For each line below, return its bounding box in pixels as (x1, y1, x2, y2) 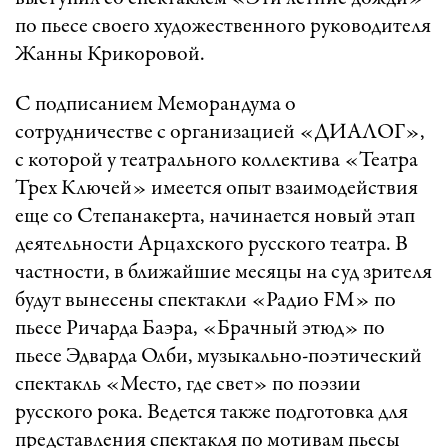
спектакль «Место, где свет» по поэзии (15, 373, 361, 396)
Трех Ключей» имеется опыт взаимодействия (15, 177, 418, 200)
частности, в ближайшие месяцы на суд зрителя (15, 261, 432, 284)
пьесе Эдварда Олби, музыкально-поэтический (15, 345, 422, 368)
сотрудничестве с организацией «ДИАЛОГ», (15, 121, 425, 144)
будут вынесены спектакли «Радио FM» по (15, 289, 396, 312)
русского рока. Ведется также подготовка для (15, 401, 408, 424)
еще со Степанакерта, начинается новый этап (15, 205, 415, 228)
